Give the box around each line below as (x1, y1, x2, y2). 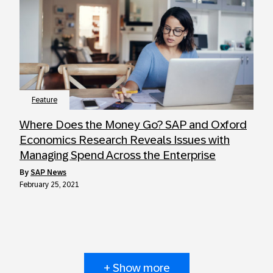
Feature (32, 96, 57, 104)
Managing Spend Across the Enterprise (19, 149, 216, 161)
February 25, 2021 (19, 180, 79, 189)
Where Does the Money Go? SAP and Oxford (19, 118, 247, 131)
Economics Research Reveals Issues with (19, 133, 230, 146)
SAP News (30, 168, 66, 177)
